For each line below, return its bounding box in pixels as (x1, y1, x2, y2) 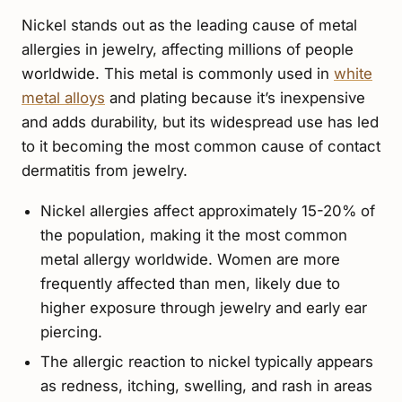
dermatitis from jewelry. (22, 162, 188, 180)
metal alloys (22, 89, 105, 108)
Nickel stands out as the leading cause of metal (22, 16, 357, 35)
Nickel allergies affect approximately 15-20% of (39, 202, 375, 221)
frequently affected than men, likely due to (39, 275, 340, 293)
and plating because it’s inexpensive (105, 89, 365, 108)
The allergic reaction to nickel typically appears (39, 353, 373, 371)
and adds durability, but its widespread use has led (22, 113, 379, 132)
